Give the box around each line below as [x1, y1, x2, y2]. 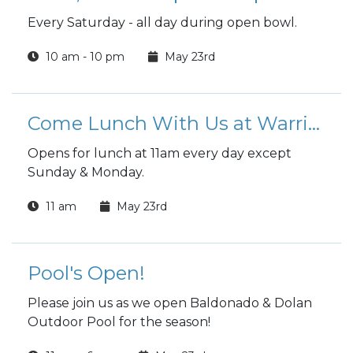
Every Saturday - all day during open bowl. [28, 15, 297, 30]
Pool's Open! [28, 262, 145, 284]
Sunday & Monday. [28, 165, 147, 180]
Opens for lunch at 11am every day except [28, 146, 292, 161]
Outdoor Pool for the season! [28, 314, 214, 329]
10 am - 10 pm [43, 50, 124, 64]
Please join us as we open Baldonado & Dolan [28, 295, 312, 310]
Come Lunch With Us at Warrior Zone [308, 112, 320, 135]
